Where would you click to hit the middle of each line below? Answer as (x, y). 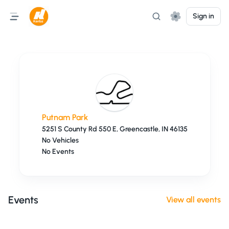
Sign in (203, 16)
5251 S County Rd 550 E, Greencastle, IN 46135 (114, 129)
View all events (193, 200)
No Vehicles (60, 140)
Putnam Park (65, 117)
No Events (58, 152)
